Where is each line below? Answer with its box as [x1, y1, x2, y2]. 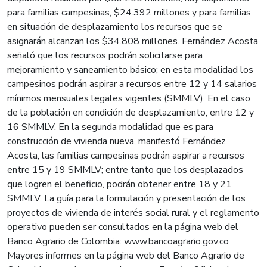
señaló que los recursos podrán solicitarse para [7, 49, 203, 63]
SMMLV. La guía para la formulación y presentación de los [7, 192, 246, 206]
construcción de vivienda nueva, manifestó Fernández [7, 135, 226, 148]
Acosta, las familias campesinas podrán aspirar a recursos [7, 149, 244, 163]
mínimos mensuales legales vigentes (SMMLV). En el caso [7, 92, 250, 105]
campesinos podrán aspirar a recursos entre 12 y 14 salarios [7, 77, 257, 91]
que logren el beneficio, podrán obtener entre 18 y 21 [7, 178, 232, 191]
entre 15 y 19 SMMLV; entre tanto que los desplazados [7, 163, 243, 177]
